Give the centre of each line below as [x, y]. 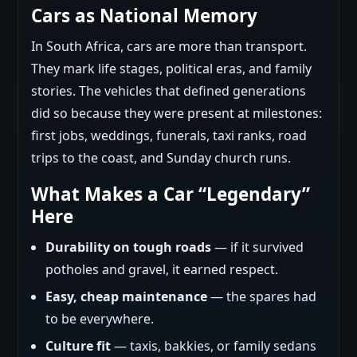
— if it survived [257, 247]
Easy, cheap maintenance [126, 296]
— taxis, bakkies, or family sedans [214, 346]
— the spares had [262, 296]
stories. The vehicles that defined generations [169, 91]
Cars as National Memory [144, 16]
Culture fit [78, 346]
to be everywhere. [100, 319]
